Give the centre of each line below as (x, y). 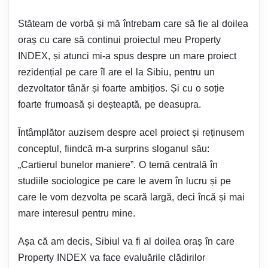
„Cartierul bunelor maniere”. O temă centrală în (118, 165)
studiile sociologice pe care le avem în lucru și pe (124, 181)
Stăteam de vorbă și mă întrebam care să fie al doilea (133, 24)
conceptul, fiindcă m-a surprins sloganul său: (114, 149)
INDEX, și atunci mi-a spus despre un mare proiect (127, 56)
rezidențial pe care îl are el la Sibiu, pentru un (116, 72)
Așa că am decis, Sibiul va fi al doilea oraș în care (126, 241)
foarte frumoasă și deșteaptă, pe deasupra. (109, 104)
